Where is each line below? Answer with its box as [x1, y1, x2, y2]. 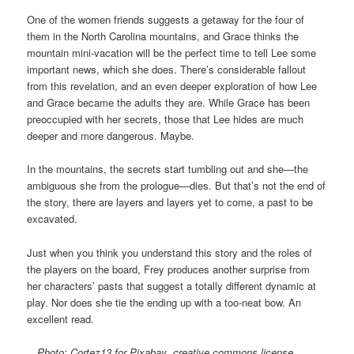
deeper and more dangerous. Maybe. [27, 128, 195, 144]
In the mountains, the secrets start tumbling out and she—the [27, 161, 309, 177]
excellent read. [27, 311, 95, 326]
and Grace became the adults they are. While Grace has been [27, 95, 311, 111]
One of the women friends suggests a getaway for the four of [27, 12, 305, 28]
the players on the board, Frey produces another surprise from [27, 261, 311, 277]
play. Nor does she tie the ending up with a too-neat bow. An [27, 294, 302, 310]
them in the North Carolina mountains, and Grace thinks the [27, 28, 299, 44]
